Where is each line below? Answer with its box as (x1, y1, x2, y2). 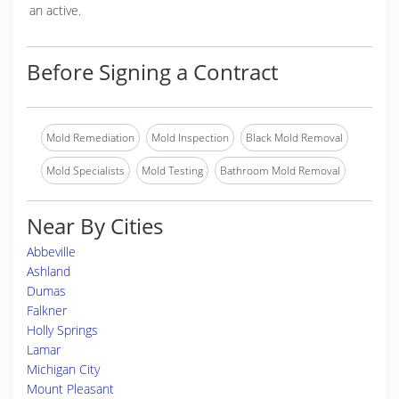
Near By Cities (27, 211, 163, 240)
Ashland (27, 263, 70, 280)
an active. (29, 2, 81, 19)
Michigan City (27, 361, 100, 378)
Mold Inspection (151, 130, 229, 145)
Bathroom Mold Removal (220, 163, 340, 178)
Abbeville (27, 243, 76, 260)
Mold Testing (142, 163, 203, 178)
